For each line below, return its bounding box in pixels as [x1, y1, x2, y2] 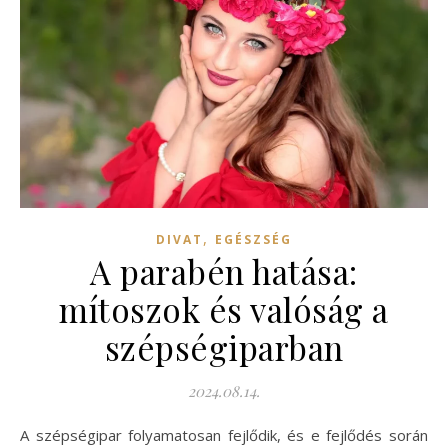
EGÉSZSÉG [215, 230, 292, 248]
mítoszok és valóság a [59, 286, 389, 331]
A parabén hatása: [90, 248, 358, 293]
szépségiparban [104, 324, 344, 369]
